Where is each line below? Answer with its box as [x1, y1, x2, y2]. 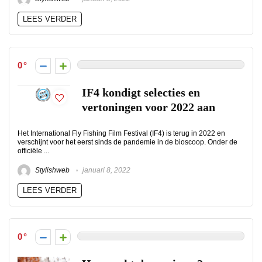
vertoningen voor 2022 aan [82, 101, 215, 113]
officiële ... [18, 147, 49, 155]
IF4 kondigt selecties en [82, 87, 200, 99]
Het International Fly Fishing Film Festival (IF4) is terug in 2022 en [18, 129, 225, 137]
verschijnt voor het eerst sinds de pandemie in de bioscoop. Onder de [18, 138, 237, 146]
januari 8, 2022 [81, 166, 130, 175]
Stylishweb [33, 166, 70, 175]
